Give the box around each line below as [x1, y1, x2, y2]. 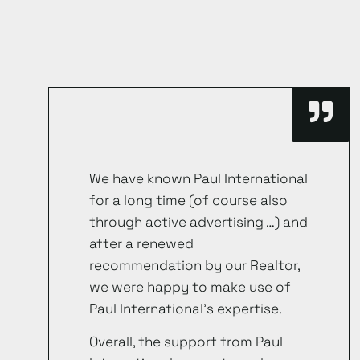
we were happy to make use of [89, 277, 291, 296]
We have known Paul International [89, 169, 308, 187]
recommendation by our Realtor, [89, 256, 300, 274]
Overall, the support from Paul [89, 333, 283, 351]
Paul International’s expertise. [89, 299, 282, 317]
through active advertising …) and [89, 212, 308, 231]
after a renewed [89, 234, 194, 252]
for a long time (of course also [89, 190, 288, 209]
